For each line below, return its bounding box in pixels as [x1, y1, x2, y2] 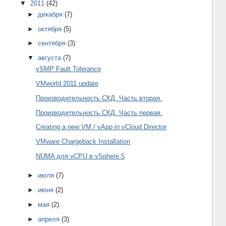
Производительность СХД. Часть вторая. [36, 94, 162, 102]
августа [38, 54, 64, 62]
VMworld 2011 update [36, 80, 99, 88]
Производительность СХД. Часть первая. [36, 108, 163, 117]
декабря [38, 10, 65, 18]
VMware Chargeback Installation [36, 138, 131, 146]
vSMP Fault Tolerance [36, 65, 101, 73]
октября [38, 25, 64, 33]
